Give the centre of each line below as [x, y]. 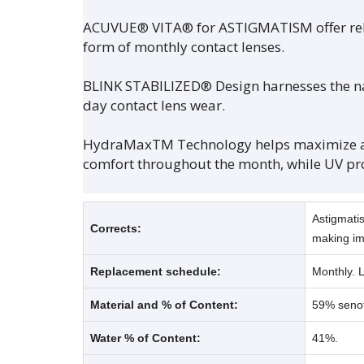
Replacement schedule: [156, 272]
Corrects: [116, 229]
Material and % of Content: [164, 305]
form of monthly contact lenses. [184, 47]
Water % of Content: [145, 338]
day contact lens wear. [154, 106]
